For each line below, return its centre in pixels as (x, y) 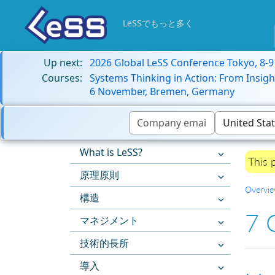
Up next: (63, 63)
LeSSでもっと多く (158, 23)
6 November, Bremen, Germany (162, 91)
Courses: (62, 78)
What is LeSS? (111, 153)
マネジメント (109, 221)
